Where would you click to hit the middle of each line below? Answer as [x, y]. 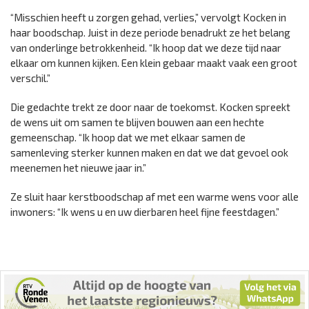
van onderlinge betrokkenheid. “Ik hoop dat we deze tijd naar [146, 48]
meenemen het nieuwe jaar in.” [78, 168]
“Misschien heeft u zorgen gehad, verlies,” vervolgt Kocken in [148, 18]
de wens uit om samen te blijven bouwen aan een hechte [137, 122]
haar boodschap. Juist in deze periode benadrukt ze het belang [150, 33]
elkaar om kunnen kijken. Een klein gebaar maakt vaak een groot [154, 63]
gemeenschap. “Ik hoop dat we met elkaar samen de [128, 138]
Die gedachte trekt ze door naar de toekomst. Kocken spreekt [150, 107]
